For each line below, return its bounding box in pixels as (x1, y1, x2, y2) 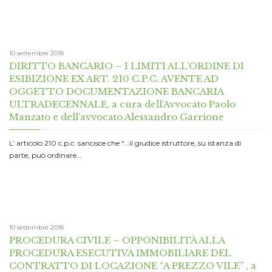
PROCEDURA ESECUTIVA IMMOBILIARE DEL (9, 247, 231, 259)
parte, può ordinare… (9, 150, 81, 160)
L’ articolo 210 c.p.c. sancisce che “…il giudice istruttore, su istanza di (9, 138, 241, 148)
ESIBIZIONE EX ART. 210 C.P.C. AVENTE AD (9, 72, 219, 84)
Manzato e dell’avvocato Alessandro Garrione (9, 110, 224, 123)
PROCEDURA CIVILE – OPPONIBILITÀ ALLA (9, 234, 225, 246)
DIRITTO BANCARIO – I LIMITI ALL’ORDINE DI (9, 59, 244, 72)
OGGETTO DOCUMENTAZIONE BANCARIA (9, 85, 223, 97)
